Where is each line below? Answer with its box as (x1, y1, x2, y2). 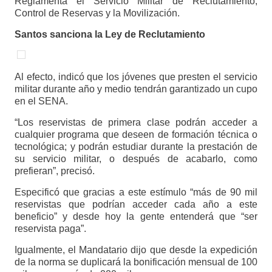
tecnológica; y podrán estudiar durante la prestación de (14, 141, 258, 152)
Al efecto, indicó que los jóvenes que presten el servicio (14, 72, 258, 83)
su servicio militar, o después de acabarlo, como (14, 154, 258, 165)
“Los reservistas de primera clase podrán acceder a (14, 117, 258, 128)
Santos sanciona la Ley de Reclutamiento (14, 29, 205, 40)
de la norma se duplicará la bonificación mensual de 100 (14, 257, 258, 268)
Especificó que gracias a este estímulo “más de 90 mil (14, 187, 258, 198)
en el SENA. (14, 96, 68, 107)
